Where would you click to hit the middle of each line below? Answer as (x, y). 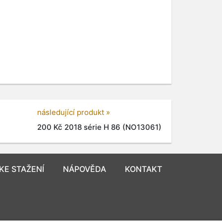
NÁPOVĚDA (84, 169)
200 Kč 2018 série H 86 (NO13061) (99, 127)
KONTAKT (143, 169)
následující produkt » (74, 112)
